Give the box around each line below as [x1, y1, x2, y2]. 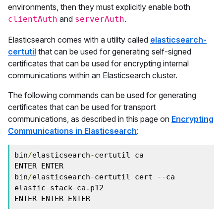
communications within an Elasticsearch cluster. [8, 70, 177, 80]
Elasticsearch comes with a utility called [8, 35, 150, 45]
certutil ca [95, 151, 144, 160]
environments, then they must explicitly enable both [8, 2, 190, 12]
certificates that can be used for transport [8, 102, 156, 112]
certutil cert [95, 172, 157, 181]
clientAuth [8, 14, 57, 24]
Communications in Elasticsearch [8, 126, 137, 136]
